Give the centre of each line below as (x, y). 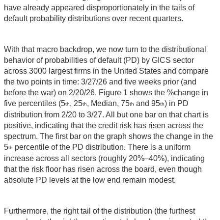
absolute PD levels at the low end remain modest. (90, 180)
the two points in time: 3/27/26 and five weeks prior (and (100, 82)
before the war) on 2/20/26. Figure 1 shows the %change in (106, 93)
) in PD (177, 104)
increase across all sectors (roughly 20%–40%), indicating (104, 158)
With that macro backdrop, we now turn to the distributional (105, 50)
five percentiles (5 (35, 104)
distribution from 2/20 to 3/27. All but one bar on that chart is (106, 115)
